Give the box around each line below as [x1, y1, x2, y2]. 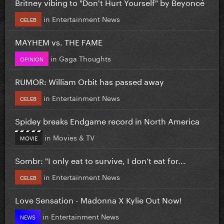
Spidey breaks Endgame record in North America [15, 113, 199, 126]
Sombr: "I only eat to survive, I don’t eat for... [15, 153, 185, 166]
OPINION [20, 53, 43, 63]
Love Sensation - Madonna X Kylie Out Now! [15, 192, 182, 205]
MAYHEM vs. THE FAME [15, 34, 102, 47]
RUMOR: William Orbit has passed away [15, 74, 164, 87]
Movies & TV [53, 131, 94, 142]
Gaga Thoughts [59, 52, 111, 63]
